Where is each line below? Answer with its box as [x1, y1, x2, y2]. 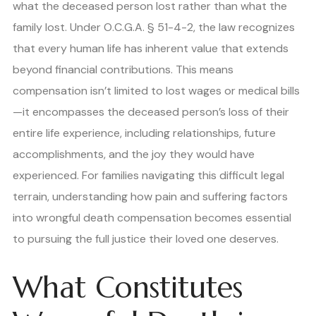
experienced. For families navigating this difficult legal [13, 167, 284, 183]
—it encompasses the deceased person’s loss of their [13, 104, 289, 119]
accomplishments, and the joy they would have [13, 146, 255, 162]
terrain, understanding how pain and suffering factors [13, 188, 288, 204]
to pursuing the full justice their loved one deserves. [13, 231, 279, 246]
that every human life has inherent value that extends [13, 40, 288, 56]
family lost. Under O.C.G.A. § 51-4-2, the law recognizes [13, 19, 295, 35]
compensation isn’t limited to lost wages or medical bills [13, 83, 300, 98]
